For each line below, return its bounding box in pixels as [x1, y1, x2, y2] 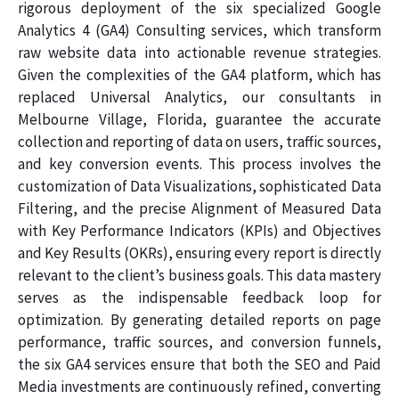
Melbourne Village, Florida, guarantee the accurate [18, 109, 381, 129]
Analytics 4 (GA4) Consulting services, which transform [18, 20, 381, 40]
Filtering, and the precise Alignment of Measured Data [18, 198, 381, 218]
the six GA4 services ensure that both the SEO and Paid [18, 354, 381, 374]
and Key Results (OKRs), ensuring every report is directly [18, 242, 381, 263]
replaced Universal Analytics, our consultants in [18, 86, 381, 107]
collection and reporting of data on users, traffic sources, [18, 131, 381, 151]
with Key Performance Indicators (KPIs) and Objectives [18, 220, 381, 240]
